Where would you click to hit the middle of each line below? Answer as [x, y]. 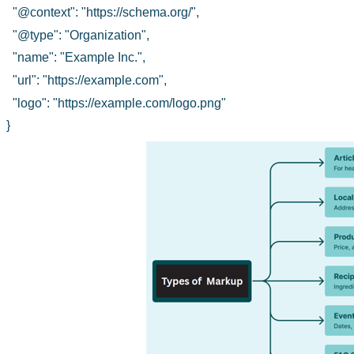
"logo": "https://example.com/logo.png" [119, 103]
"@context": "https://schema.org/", [106, 13]
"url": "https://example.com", [90, 81]
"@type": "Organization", [81, 35]
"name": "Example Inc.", [79, 58]
